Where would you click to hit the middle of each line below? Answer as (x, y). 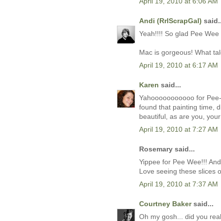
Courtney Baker (165, 204)
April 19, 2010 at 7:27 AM (179, 129)
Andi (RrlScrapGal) (170, 21)
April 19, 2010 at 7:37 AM (179, 184)
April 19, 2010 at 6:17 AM (179, 65)
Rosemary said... (167, 149)
